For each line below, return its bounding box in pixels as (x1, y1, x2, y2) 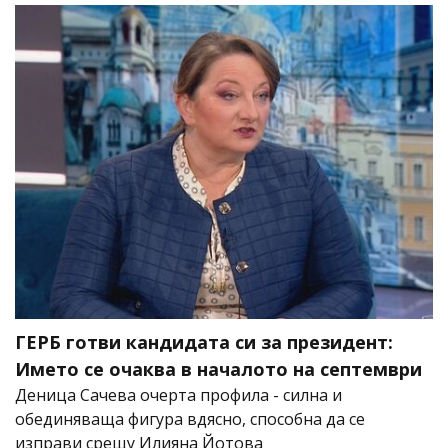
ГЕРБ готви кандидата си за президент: (15, 330, 393, 355)
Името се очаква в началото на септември (15, 357, 422, 382)
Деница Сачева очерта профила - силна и (15, 384, 342, 407)
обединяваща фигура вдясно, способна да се (15, 408, 365, 431)
